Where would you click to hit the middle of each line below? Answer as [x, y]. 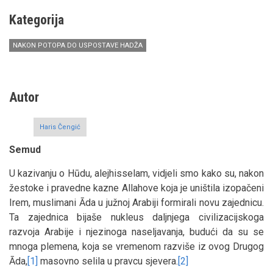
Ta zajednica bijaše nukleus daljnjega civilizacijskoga [136, 217]
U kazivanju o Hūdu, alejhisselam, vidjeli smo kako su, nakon [136, 173]
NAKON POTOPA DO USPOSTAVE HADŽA [78, 45]
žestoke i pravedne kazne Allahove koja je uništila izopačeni [136, 188]
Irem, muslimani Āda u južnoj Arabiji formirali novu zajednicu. [136, 202]
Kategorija [37, 19]
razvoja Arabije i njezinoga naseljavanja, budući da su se [136, 232]
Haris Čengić [60, 127]
